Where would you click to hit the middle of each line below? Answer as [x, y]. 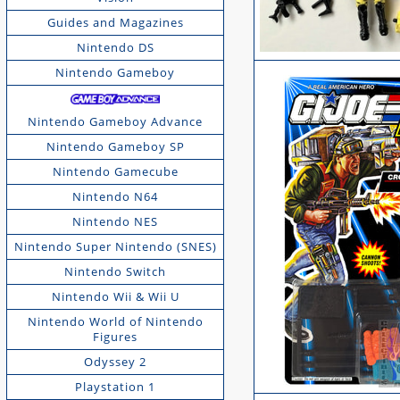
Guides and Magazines [115, 23]
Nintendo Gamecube [115, 172]
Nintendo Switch [116, 272]
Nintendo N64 [116, 197]
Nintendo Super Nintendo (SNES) [115, 247]
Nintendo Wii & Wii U [115, 297]
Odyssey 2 [116, 362]
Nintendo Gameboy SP [115, 147]
